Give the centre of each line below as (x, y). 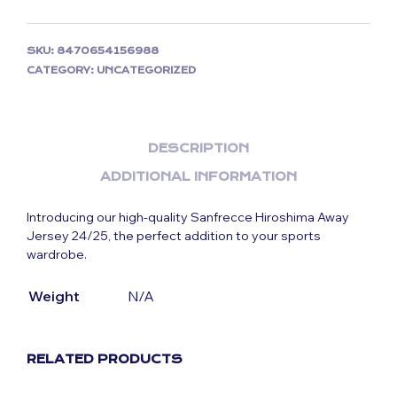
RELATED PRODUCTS (105, 359)
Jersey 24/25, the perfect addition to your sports (174, 236)
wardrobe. (57, 254)
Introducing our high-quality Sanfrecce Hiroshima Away (188, 217)
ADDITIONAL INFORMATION (198, 176)
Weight (54, 296)
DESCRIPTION (198, 148)
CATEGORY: (62, 70)
